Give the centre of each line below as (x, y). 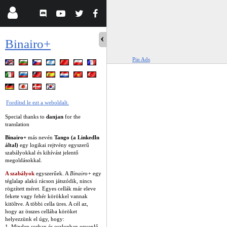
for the (72, 116)
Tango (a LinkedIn (77, 137)
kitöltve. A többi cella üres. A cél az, (47, 203)
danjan (55, 116)
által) (12, 145)
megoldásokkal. (24, 160)
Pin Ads (141, 59)
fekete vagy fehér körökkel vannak (46, 196)
